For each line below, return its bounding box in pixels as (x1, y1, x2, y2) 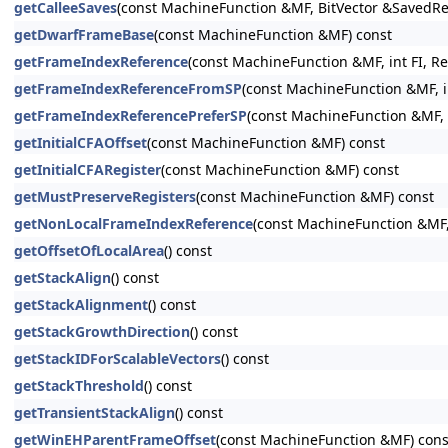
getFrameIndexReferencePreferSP (14, 106, 247, 125)
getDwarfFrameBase (14, 25, 154, 44)
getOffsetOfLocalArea (14, 241, 164, 260)
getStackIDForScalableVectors (14, 349, 221, 368)
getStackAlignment (14, 295, 148, 314)
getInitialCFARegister (14, 160, 161, 179)
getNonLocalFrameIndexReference (14, 214, 253, 233)
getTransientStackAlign (14, 403, 175, 422)
